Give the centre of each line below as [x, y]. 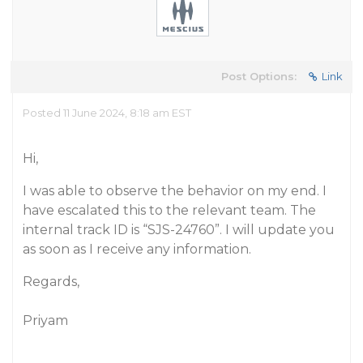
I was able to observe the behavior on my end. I [175, 191]
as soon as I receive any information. [137, 249]
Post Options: [259, 76]
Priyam [45, 320]
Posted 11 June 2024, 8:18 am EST [107, 113]
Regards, [51, 282]
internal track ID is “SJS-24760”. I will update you [179, 230]
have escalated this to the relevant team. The [169, 210]
